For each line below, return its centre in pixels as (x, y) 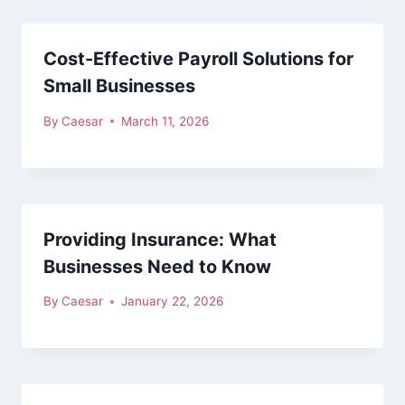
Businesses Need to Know (157, 266)
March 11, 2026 (165, 121)
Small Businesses (119, 86)
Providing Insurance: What (160, 239)
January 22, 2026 (173, 301)
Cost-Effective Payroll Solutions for (198, 59)
